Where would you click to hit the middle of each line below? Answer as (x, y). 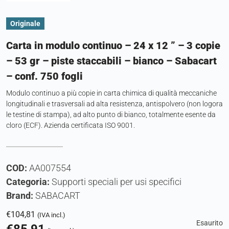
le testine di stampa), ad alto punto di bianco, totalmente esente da (111, 115)
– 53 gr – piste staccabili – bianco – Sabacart (111, 61)
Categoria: (29, 182)
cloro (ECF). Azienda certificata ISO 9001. (71, 125)
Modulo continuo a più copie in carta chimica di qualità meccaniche (111, 93)
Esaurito (210, 223)
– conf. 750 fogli (44, 76)
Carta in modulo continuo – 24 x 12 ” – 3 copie (113, 46)
